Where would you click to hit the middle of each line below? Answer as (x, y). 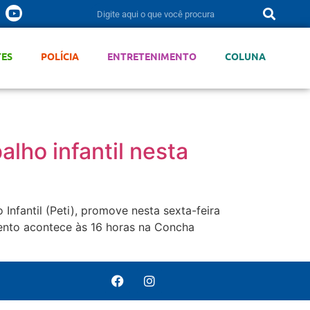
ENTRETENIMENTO (152, 56)
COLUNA (245, 56)
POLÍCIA (60, 56)
